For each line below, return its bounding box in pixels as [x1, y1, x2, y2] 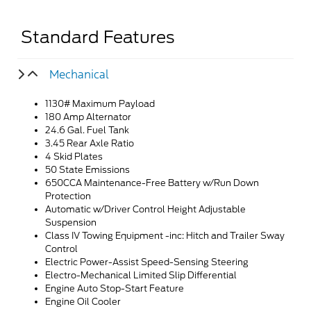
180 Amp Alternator [45, 111, 131, 122]
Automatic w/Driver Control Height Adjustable [45, 203, 246, 215]
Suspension [45, 217, 96, 228]
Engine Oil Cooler [45, 296, 121, 307]
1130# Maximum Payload [45, 98, 155, 109]
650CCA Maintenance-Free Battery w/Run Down [45, 177, 259, 188]
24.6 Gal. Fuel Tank [45, 124, 129, 135]
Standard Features [21, 26, 175, 47]
